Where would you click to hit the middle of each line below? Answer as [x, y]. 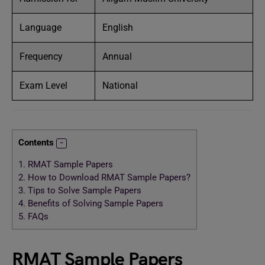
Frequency [42, 56]
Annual [117, 56]
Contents [36, 143]
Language [41, 28]
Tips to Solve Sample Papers [83, 191]
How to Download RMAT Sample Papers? [108, 178]
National [120, 85]
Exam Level [43, 85]
